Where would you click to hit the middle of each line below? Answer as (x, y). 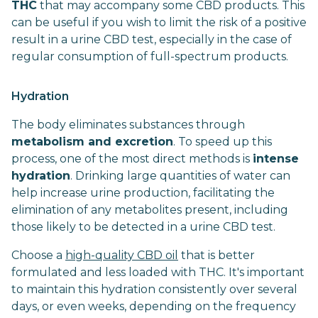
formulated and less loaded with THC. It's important (158, 272)
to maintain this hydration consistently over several (154, 289)
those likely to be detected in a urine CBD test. (143, 227)
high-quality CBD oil (122, 255)
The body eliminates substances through (128, 125)
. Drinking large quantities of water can (180, 176)
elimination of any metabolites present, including (150, 210)
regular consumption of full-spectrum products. (150, 56)
